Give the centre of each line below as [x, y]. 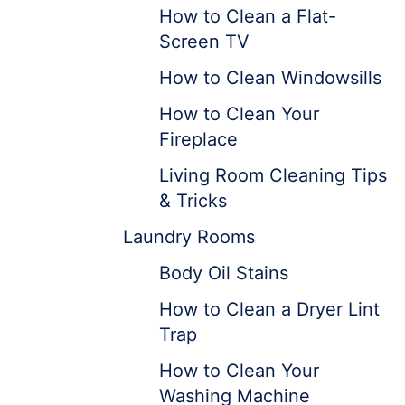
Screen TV [204, 42]
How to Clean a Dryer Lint [269, 309]
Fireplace [198, 139]
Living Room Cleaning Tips [273, 175]
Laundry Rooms [189, 237]
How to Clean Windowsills [270, 78]
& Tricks [193, 201]
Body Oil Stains [224, 273]
